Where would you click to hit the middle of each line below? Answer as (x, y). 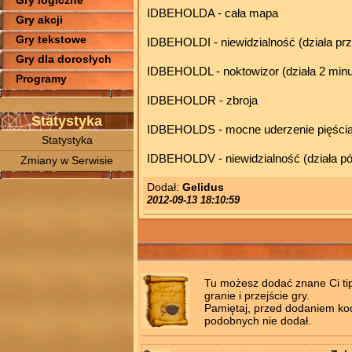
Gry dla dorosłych (64, 59)
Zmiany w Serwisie (67, 161)
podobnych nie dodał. (258, 321)
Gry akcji (39, 20)
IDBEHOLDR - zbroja (202, 101)
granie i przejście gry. (257, 296)
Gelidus (203, 187)
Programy (41, 79)
